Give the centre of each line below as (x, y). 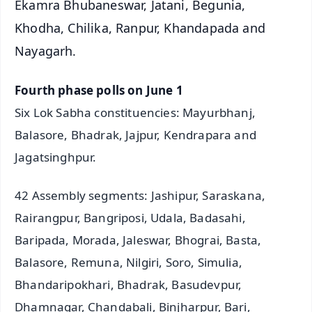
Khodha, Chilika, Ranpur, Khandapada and (140, 28)
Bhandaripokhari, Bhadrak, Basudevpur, (128, 285)
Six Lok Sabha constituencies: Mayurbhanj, (135, 113)
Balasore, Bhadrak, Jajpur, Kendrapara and (135, 135)
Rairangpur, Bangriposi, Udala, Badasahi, (130, 218)
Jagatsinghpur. (56, 157)
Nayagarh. (46, 50)
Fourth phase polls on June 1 (99, 91)
